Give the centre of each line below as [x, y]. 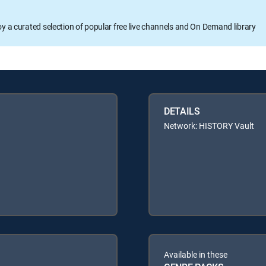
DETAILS [182, 111]
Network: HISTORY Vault [209, 125]
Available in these [196, 254]
